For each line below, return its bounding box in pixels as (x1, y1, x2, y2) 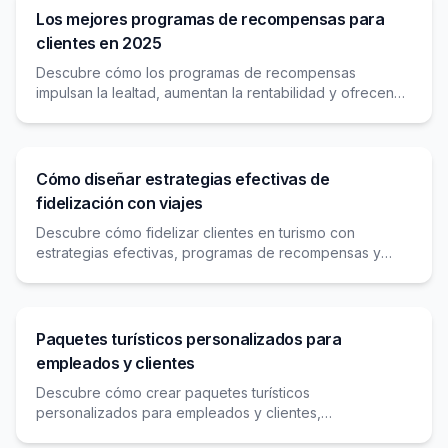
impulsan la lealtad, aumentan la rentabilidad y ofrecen (36, 84, 394, 101)
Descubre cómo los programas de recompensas (36, 64, 356, 81)
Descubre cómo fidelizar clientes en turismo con (36, 224, 355, 241)
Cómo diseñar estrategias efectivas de (36, 169, 330, 189)
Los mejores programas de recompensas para (36, 9, 385, 29)
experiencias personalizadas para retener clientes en (36, 104, 390, 121)
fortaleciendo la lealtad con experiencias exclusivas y (36, 424, 392, 441)
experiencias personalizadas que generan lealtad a (36, 264, 377, 281)
